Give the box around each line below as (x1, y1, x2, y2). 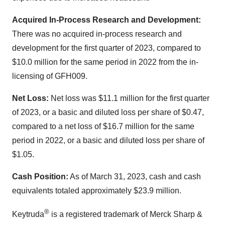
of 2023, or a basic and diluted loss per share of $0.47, (12, 108, 204, 117)
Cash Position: (12, 172, 68, 181)
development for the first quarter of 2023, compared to (12, 44, 201, 52)
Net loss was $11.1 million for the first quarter (49, 94, 209, 102)
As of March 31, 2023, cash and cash (68, 172, 201, 181)
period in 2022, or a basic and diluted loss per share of (12, 136, 204, 145)
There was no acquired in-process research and (12, 30, 182, 38)
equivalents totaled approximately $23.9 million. (12, 186, 181, 195)
